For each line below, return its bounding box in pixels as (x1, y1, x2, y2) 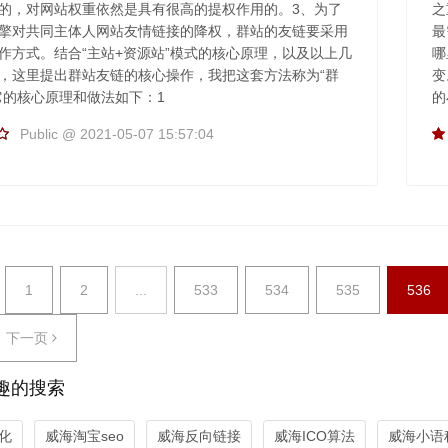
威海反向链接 (157, 427, 241, 444)
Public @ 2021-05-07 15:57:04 (19, 125, 214, 142)
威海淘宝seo (45, 427, 124, 444)
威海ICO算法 (274, 427, 355, 444)
